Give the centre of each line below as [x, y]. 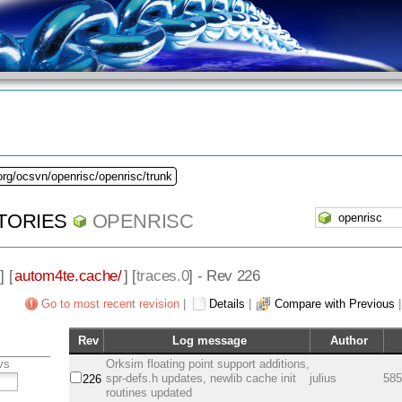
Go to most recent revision [110, 304]
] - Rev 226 [224, 275]
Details [227, 304]
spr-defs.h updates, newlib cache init [201, 379]
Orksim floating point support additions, [208, 364]
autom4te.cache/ [68, 275]
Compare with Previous [335, 304]
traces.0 [162, 275]
